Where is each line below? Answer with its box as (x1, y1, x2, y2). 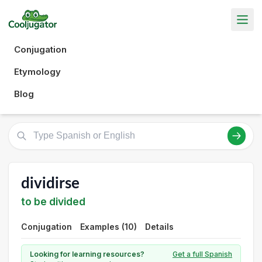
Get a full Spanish (173, 250, 232, 258)
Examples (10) (80, 222, 137, 232)
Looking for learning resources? (30, 250, 144, 258)
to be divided (21, 195, 85, 208)
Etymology (14, 65, 61, 77)
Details (145, 222, 174, 232)
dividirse (21, 175, 80, 191)
